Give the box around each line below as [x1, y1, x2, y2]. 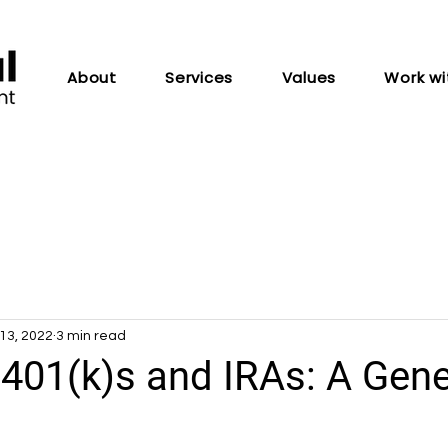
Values [281, 67, 337, 88]
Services [165, 67, 234, 88]
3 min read [56, 328, 126, 343]
